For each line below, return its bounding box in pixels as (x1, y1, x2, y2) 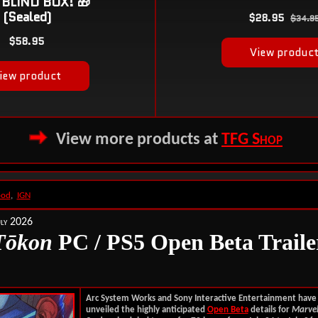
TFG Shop (221, 131, 283, 148)
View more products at (56, 131, 221, 148)
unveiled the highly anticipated (85, 305, 207, 314)
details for (248, 305, 292, 314)
